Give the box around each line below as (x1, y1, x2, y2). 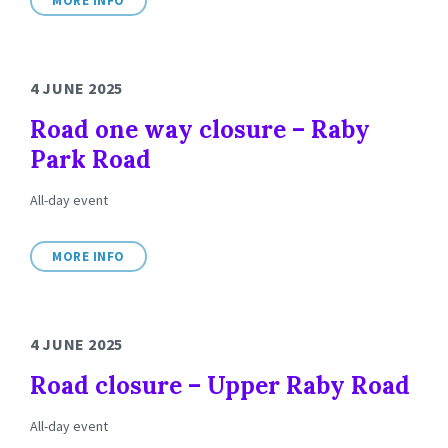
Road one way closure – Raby (30, 114, 370, 145)
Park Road (30, 144, 151, 175)
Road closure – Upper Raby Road (30, 370, 410, 401)
